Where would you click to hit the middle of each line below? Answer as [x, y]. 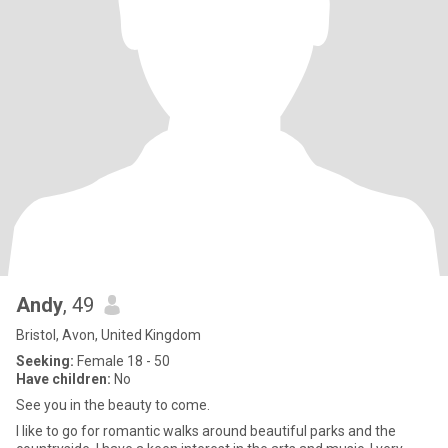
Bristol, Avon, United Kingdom [108, 335]
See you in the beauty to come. [113, 405]
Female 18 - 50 [122, 361]
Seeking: [45, 361]
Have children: [63, 379]
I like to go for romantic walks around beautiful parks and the [206, 431]
